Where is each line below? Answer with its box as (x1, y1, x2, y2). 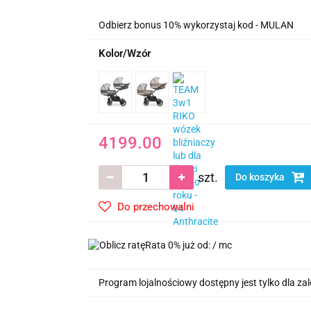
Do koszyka (235, 171, 287, 183)
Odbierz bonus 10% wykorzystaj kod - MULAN (98, 19, 294, 31)
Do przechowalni (117, 200, 194, 213)
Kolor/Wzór (98, 47, 151, 60)
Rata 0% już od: (144, 239, 212, 251)
